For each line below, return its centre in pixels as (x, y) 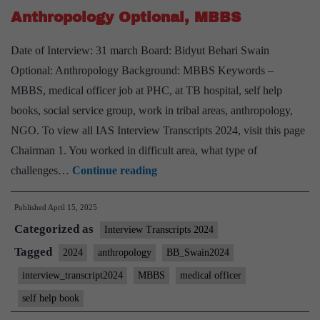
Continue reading (115, 170)
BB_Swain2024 (198, 252)
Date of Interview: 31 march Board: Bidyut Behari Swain (140, 50)
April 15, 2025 (72, 207)
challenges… (41, 170)
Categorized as (55, 229)
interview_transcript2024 (72, 275)
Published (31, 207)
